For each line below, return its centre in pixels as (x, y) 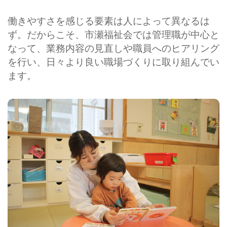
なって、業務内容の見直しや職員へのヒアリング (113, 48)
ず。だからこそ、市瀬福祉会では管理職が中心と (113, 34)
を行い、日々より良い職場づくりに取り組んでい (113, 62)
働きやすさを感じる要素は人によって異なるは (109, 21)
